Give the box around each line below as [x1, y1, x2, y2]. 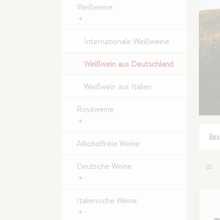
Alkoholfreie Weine [77, 138, 140, 149]
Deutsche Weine [77, 161, 132, 171]
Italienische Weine [77, 195, 137, 206]
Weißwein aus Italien [84, 81, 152, 92]
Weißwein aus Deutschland [84, 58, 173, 69]
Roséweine [77, 104, 114, 114]
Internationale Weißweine [84, 36, 169, 47]
